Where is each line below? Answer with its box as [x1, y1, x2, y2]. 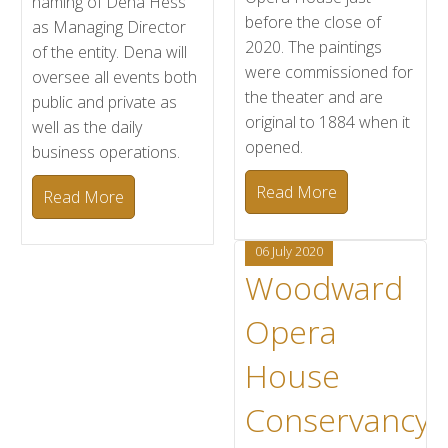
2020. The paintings [245, 36, 382, 58]
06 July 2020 [255, 242, 323, 260]
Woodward [245, 266, 403, 309]
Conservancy [245, 398, 430, 441]
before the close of [245, 11, 381, 33]
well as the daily [32, 116, 143, 138]
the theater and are [245, 86, 383, 108]
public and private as [32, 91, 178, 113]
